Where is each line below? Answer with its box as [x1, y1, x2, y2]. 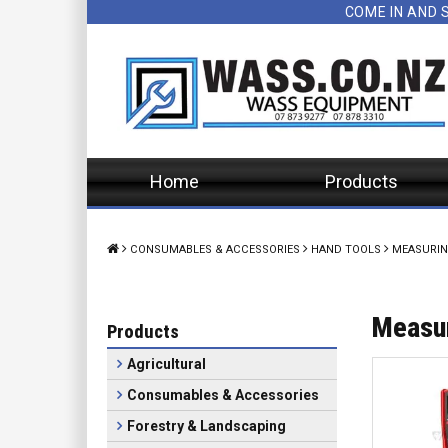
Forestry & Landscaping [127, 418, 286, 435]
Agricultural [127, 356, 206, 373]
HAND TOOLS [311, 243, 381, 256]
